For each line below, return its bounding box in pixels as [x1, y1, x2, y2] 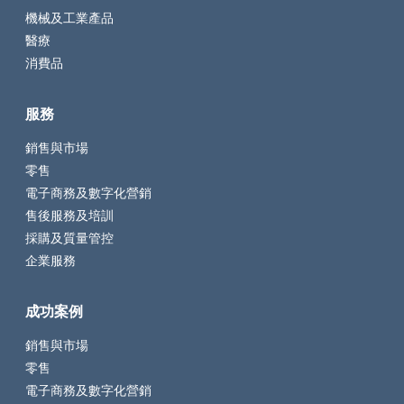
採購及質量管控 [25, 229, 114, 248]
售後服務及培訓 [25, 207, 114, 225]
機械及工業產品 [25, 9, 114, 28]
